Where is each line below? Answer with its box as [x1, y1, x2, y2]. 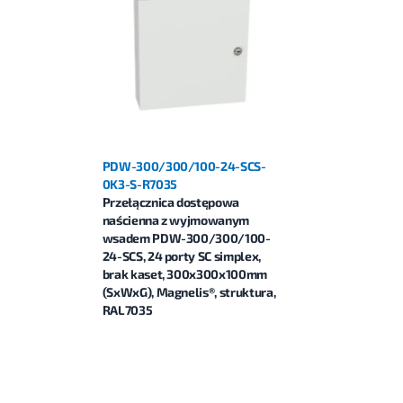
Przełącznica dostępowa [102, 194, 239, 210]
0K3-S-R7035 [102, 176, 177, 193]
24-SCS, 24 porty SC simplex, [102, 248, 261, 264]
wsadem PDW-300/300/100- [102, 230, 271, 246]
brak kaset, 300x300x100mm [102, 266, 267, 282]
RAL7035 [102, 302, 153, 318]
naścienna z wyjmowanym [102, 212, 249, 228]
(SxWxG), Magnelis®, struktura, [102, 284, 276, 300]
